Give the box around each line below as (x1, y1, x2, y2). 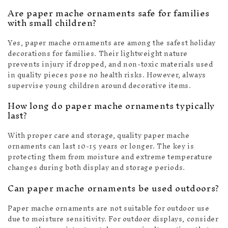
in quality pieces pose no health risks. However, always (8, 67, 207, 83)
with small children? (8, 12, 97, 33)
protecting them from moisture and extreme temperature (8, 149, 213, 165)
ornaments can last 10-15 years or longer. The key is (8, 138, 194, 155)
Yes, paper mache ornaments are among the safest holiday (8, 35, 216, 51)
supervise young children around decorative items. (8, 77, 191, 94)
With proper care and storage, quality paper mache (8, 128, 190, 144)
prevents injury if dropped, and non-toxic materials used (8, 56, 213, 72)
